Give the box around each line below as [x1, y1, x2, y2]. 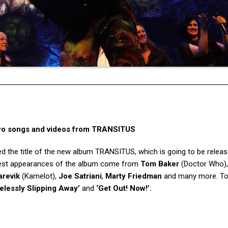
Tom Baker [140, 159, 179, 168]
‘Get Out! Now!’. [96, 184, 152, 193]
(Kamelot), [20, 172, 59, 181]
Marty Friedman [105, 172, 162, 181]
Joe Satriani [59, 172, 102, 181]
